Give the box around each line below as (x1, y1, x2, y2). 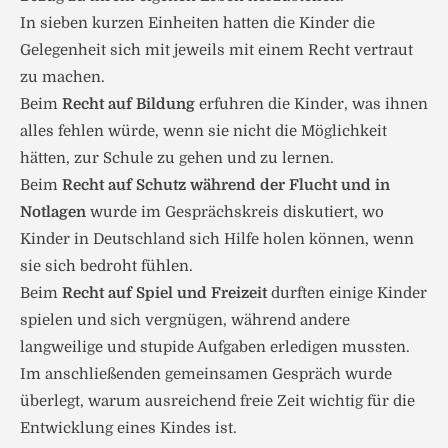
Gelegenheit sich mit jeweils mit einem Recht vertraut (20, 41, 413, 59)
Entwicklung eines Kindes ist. (20, 419, 237, 437)
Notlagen (20, 203, 86, 221)
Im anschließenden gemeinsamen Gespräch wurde (20, 365, 392, 383)
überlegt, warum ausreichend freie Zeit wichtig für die (20, 392, 415, 410)
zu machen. (20, 68, 105, 86)
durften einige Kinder (267, 284, 427, 302)
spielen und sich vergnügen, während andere (20, 311, 350, 329)
